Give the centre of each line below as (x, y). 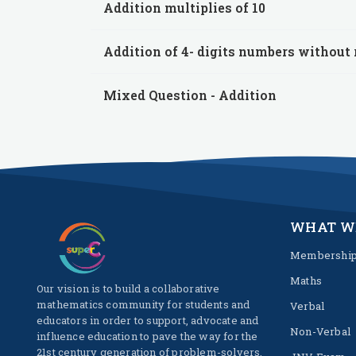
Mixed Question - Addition (190, 95)
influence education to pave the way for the (147, 336)
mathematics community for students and (143, 304)
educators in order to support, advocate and (148, 320)
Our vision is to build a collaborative (128, 288)
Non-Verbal (320, 331)
